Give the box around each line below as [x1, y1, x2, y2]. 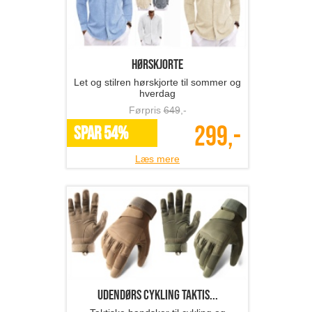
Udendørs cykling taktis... [97, 287, 218, 304]
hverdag [139, 88, 175, 100]
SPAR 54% [74, 123, 128, 146]
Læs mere [135, 153, 180, 165]
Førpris [128, 104, 164, 116]
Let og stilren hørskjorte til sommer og [74, 77, 241, 88]
